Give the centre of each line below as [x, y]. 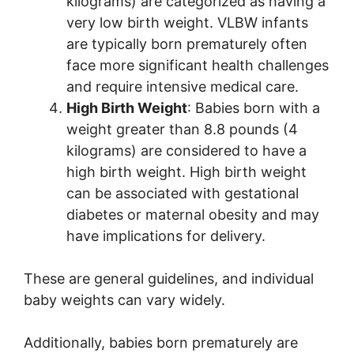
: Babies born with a [254, 108]
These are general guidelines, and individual [169, 279]
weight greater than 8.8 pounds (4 [182, 130]
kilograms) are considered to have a [186, 151]
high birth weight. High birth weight [186, 172]
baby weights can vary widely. [124, 300]
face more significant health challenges [198, 66]
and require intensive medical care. [183, 87]
